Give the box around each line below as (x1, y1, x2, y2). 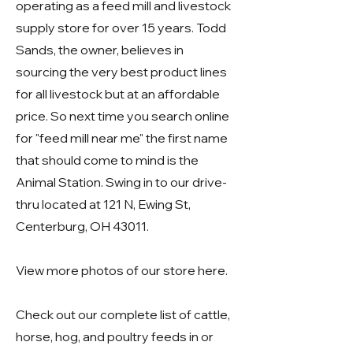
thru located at (16, 196, 103, 212)
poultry (107, 329, 149, 344)
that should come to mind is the (16, 152, 199, 168)
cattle (194, 307, 228, 322)
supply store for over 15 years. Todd (16, 20, 226, 35)
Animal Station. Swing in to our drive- (16, 174, 227, 190)
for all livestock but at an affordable (16, 86, 220, 102)
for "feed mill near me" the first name (16, 130, 228, 146)
